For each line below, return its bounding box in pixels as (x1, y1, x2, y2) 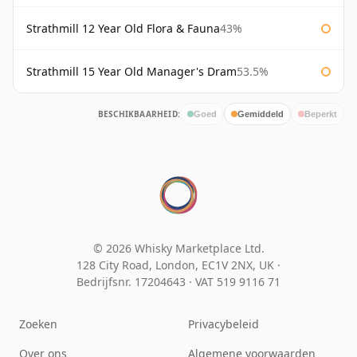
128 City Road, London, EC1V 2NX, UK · (76, 257, 280, 273)
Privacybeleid (188, 316, 259, 332)
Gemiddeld (237, 108, 284, 119)
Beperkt (304, 108, 337, 119)
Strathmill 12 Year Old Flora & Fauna (26, 21, 220, 37)
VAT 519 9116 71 (195, 274, 280, 290)
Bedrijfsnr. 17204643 (76, 274, 189, 290)
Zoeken (19, 316, 57, 332)
